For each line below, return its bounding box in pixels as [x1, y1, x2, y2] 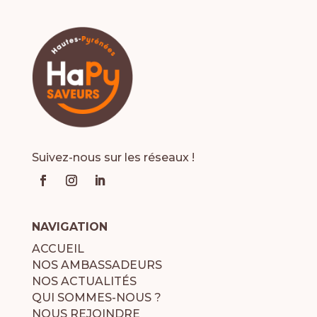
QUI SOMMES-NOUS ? [31, 291, 161, 305]
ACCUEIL [31, 242, 84, 256]
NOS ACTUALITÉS [31, 275, 137, 289]
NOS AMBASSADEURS [31, 258, 162, 272]
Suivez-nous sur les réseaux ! [31, 151, 195, 165]
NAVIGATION [31, 220, 108, 234]
